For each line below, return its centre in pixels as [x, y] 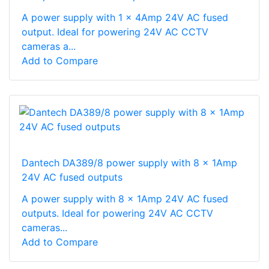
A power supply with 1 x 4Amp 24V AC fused [125, 17]
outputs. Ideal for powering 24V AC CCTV [117, 213]
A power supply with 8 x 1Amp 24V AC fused [125, 198]
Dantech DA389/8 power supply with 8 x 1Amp [129, 162]
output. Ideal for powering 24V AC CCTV [115, 32]
